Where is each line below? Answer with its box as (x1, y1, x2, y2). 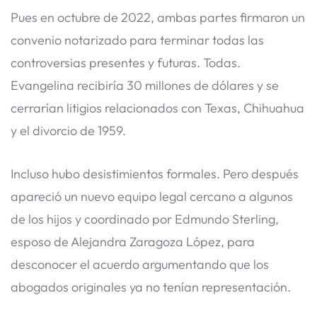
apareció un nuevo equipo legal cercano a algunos (11, 188, 293, 204)
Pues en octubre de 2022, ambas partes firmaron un (11, 9, 305, 26)
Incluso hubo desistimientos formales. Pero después (11, 165, 299, 182)
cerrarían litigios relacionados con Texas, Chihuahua (11, 100, 304, 117)
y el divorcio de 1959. (11, 122, 126, 139)
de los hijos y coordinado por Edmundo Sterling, (11, 210, 279, 227)
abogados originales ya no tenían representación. (11, 278, 291, 295)
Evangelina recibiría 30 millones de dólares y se (11, 77, 279, 94)
